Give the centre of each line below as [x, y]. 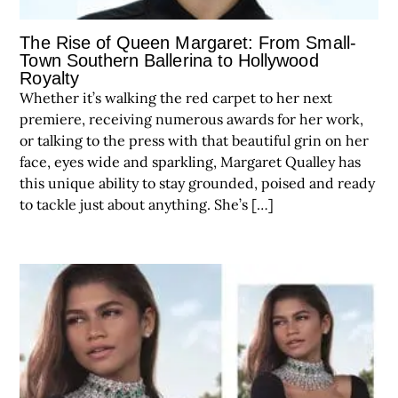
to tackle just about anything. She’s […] [147, 205]
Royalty [49, 79]
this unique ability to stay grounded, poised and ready [198, 183]
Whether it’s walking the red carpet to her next [176, 98]
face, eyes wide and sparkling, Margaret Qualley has [191, 162]
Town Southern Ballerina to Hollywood [169, 61]
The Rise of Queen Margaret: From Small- [188, 43]
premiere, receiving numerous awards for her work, [192, 119]
